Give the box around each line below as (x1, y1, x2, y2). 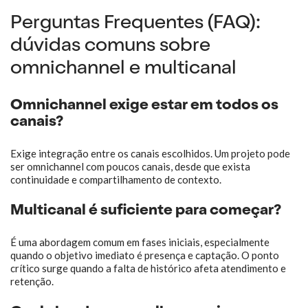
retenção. (10, 275, 54, 287)
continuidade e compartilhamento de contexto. (10, 173, 221, 186)
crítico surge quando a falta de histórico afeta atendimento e (10, 262, 286, 274)
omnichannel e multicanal (10, 60, 236, 79)
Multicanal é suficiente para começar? (10, 203, 281, 219)
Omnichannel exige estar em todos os (10, 98, 278, 113)
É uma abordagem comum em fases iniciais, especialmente (10, 236, 269, 248)
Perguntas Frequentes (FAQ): (10, 14, 261, 34)
